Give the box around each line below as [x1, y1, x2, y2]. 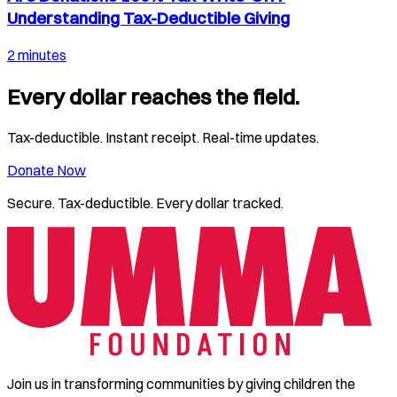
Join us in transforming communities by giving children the [7, 374, 355, 393]
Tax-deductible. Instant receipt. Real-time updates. [7, 128, 319, 146]
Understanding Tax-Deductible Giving [7, 8, 290, 29]
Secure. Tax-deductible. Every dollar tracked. [7, 193, 284, 212]
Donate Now [7, 160, 86, 179]
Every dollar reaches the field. [7, 82, 300, 110]
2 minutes [7, 45, 66, 64]
